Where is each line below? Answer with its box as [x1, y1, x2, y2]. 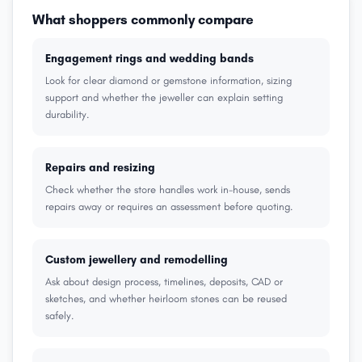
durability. [45, 108, 89, 120]
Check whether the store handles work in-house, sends [45, 183, 290, 196]
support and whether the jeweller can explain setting [45, 91, 283, 103]
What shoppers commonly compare [32, 11, 254, 27]
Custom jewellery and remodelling [45, 253, 228, 267]
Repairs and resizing [45, 161, 155, 175]
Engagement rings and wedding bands [45, 52, 254, 65]
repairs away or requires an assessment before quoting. [45, 200, 293, 213]
